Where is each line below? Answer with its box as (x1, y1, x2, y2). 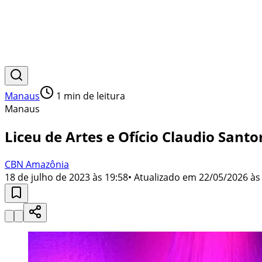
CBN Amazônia (5, 157, 69, 171)
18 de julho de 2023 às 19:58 (5, 170, 128, 184)
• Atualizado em (128, 170, 196, 184)
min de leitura (61, 89, 125, 102)
